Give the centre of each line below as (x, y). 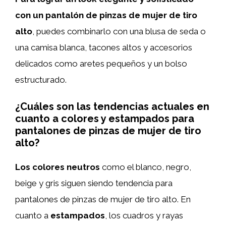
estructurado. (41, 79)
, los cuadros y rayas (144, 215)
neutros (83, 167)
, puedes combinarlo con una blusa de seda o (119, 31)
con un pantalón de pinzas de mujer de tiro (106, 15)
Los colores (40, 167)
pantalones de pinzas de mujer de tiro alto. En (103, 199)
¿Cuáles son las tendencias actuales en (112, 106)
